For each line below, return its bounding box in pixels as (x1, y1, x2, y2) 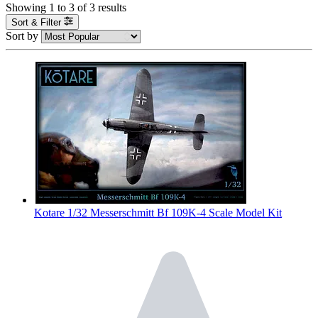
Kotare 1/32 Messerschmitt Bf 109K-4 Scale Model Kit (34, 207, 282, 219)
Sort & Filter (11, 17, 61, 28)
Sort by (6, 30, 41, 43)
